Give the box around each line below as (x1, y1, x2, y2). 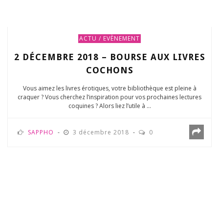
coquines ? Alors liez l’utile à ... (68, 102, 151, 110)
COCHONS (86, 65, 133, 76)
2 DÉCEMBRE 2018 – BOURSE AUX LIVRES (14, 52, 205, 63)
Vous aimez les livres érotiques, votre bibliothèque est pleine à (22, 84, 197, 93)
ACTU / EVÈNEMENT (79, 34, 140, 43)
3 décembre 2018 (73, 128, 131, 137)
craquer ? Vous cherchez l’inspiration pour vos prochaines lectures (18, 93, 201, 102)
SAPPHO (28, 128, 54, 137)
